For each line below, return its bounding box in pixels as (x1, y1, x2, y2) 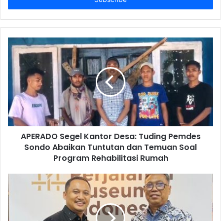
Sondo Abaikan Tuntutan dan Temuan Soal (24, 141, 197, 153)
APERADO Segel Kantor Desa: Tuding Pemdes (20, 130, 201, 142)
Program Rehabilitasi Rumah (53, 152, 168, 164)
